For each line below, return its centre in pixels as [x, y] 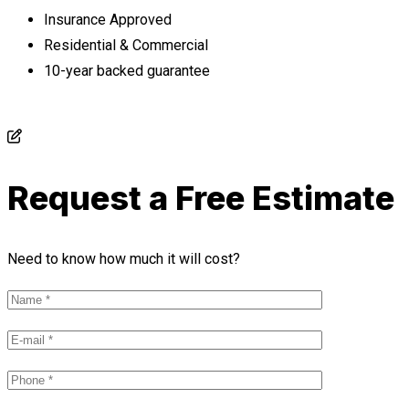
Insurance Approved [108, 20]
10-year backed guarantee [127, 71]
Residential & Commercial [126, 46]
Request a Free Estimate [201, 199]
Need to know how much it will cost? [124, 259]
